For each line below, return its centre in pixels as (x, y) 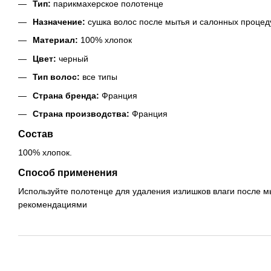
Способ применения (68, 173)
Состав (36, 134)
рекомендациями (53, 205)
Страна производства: (81, 114)
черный (72, 58)
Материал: (55, 40)
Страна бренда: (66, 95)
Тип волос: (56, 77)
